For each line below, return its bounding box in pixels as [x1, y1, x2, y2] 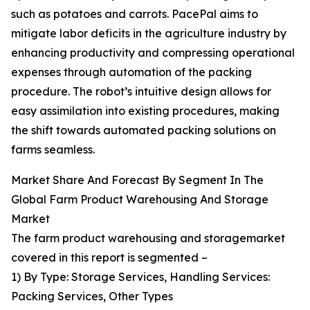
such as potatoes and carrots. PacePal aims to [11, 7, 258, 21]
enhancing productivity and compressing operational [11, 46, 295, 60]
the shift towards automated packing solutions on [11, 123, 276, 138]
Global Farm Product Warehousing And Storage [11, 192, 268, 207]
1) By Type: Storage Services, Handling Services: [11, 270, 270, 284]
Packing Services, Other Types [11, 289, 173, 304]
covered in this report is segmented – [11, 250, 208, 265]
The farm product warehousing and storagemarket [11, 231, 285, 246]
